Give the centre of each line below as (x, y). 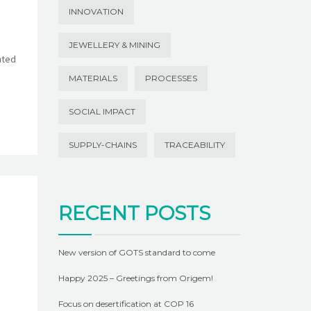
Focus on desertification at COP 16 (126, 303)
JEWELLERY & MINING (114, 44)
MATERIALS (93, 78)
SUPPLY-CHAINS (102, 144)
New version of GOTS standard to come (136, 252)
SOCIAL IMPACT (102, 111)
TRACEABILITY (194, 144)
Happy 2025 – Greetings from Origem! (135, 278)
